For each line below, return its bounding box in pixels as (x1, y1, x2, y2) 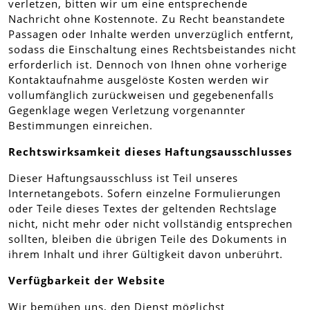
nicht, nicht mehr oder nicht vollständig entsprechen (8, 217, 293, 230)
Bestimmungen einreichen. (8, 118, 153, 132)
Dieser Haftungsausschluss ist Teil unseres (8, 171, 238, 185)
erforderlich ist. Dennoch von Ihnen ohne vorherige (8, 57, 287, 71)
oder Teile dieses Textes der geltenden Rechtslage (8, 201, 277, 215)
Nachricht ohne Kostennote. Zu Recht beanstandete (8, 12, 285, 26)
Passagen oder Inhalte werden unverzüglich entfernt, (8, 27, 294, 41)
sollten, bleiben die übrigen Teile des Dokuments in (8, 232, 287, 246)
